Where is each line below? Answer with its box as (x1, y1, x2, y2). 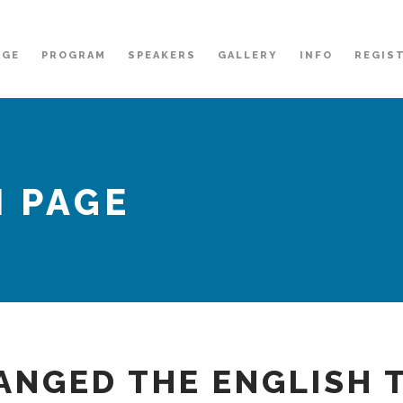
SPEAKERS (128, 49, 196, 61)
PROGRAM (41, 49, 106, 61)
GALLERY (218, 49, 278, 61)
